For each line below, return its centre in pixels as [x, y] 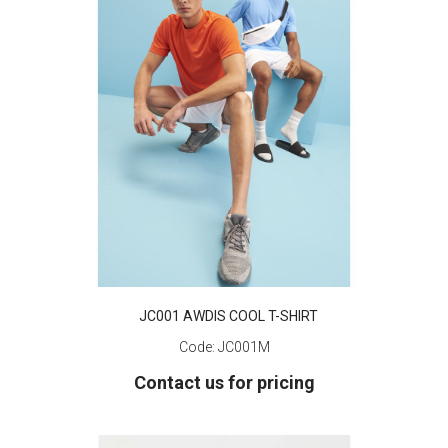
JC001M [243, 346]
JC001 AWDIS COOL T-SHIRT [228, 315]
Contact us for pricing [224, 382]
